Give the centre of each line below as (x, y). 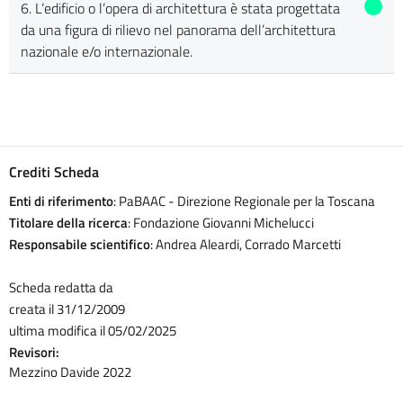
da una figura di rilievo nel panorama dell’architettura (178, 30)
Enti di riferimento (61, 201)
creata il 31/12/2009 (67, 309)
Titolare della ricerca (68, 223)
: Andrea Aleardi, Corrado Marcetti (246, 245)
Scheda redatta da (61, 288)
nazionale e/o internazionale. (106, 52)
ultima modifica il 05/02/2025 (93, 331)
